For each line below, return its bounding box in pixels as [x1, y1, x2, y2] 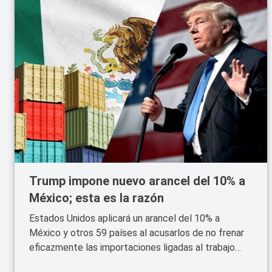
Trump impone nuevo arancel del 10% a [29, 174, 245, 188]
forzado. [29, 256, 64, 268]
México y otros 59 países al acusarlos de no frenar [29, 227, 244, 239]
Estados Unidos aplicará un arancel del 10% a [29, 212, 220, 224]
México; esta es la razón [29, 191, 164, 205]
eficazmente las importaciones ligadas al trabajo [29, 242, 235, 253]
